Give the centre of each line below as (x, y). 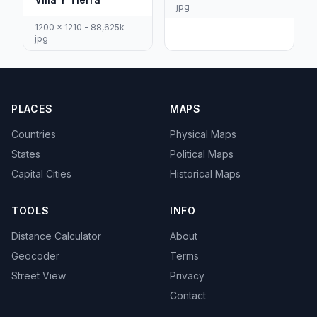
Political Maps (202, 154)
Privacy (187, 276)
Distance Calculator (56, 236)
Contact (188, 295)
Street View (39, 276)
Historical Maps (205, 174)
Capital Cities (41, 174)
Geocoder (35, 256)
